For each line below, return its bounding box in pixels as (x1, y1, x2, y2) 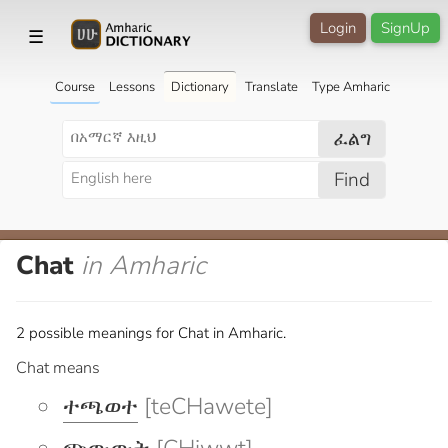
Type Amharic (311, 77, 390, 96)
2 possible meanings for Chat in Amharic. (16, 322, 286, 343)
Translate (244, 77, 298, 96)
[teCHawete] (138, 390, 273, 422)
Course (54, 77, 95, 96)
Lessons (108, 77, 155, 96)
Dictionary (170, 77, 229, 96)
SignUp (381, 18, 430, 38)
